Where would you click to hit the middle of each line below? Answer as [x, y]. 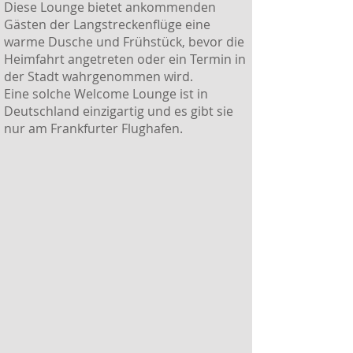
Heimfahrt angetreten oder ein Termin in [125, 59]
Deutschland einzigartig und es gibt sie [119, 111]
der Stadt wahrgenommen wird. [98, 76]
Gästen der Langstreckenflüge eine [107, 24]
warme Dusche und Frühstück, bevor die [124, 42]
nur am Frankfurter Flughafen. [93, 128]
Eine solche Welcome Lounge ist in [106, 94]
